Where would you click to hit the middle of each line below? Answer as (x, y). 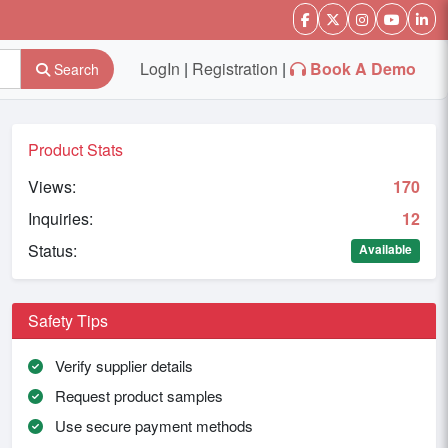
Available (386, 248)
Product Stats (75, 149)
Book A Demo (363, 69)
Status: (52, 250)
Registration (235, 69)
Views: (52, 186)
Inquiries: (60, 218)
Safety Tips (68, 320)
